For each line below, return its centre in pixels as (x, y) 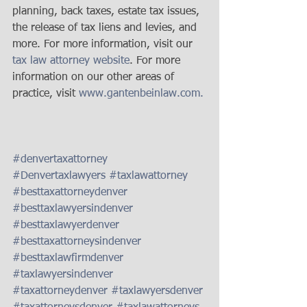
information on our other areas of (95, 77)
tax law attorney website (71, 61)
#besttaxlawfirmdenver (68, 258)
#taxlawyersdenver (157, 291)
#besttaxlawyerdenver (66, 225)
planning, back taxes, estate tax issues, (108, 12)
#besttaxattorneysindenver (77, 242)
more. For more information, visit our (104, 45)
